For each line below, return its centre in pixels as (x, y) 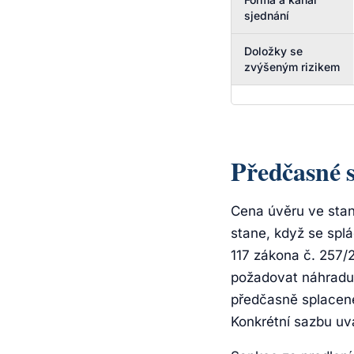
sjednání (267, 15)
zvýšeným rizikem (292, 67)
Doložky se (273, 51)
